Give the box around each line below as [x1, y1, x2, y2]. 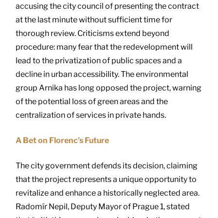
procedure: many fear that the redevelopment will [16, 42, 193, 52]
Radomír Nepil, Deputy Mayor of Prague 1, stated [16, 201, 190, 211]
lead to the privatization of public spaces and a [16, 55, 182, 65]
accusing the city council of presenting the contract [16, 1, 199, 11]
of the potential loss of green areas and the [16, 96, 168, 106]
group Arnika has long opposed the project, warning [16, 83, 201, 92]
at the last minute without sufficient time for [16, 15, 172, 24]
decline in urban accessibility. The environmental [16, 69, 188, 79]
